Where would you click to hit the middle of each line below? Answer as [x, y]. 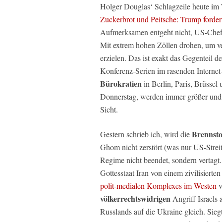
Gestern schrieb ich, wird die [146, 134]
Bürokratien [121, 83]
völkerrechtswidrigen [135, 198]
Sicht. [109, 109]
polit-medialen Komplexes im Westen [158, 185]
